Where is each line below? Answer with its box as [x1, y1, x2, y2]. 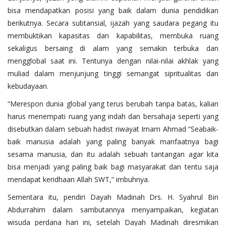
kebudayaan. [8, 81, 50, 91]
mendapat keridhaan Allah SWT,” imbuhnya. [8, 174, 151, 184]
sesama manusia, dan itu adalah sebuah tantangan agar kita [8, 149, 218, 159]
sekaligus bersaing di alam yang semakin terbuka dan [8, 43, 218, 53]
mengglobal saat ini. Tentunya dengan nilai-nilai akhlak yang [8, 55, 218, 66]
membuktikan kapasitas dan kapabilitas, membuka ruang [8, 30, 218, 40]
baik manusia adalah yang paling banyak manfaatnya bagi [8, 136, 218, 146]
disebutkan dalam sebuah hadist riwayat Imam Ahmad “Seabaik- [8, 124, 218, 134]
